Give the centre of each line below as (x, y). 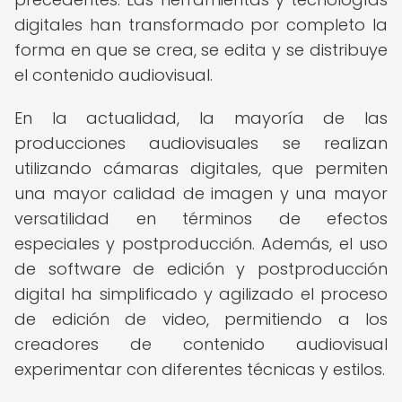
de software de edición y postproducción (201, 269)
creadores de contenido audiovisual (201, 344)
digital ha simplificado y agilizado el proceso (201, 294)
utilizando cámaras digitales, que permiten (201, 168)
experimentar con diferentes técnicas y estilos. (200, 369)
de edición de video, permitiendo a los (201, 319)
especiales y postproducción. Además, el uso (201, 244)
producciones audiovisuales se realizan (201, 143)
